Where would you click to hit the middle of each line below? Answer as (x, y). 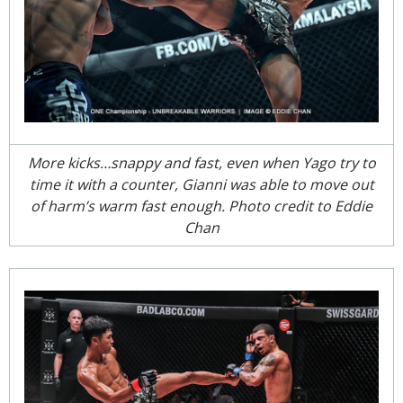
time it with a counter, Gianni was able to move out (201, 184)
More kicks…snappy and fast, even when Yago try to (201, 162)
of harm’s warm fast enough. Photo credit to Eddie (201, 206)
